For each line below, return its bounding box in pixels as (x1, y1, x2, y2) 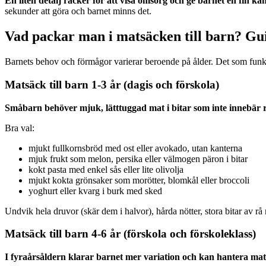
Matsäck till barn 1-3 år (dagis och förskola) (5, 78, 219, 91)
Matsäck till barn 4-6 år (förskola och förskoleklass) (5, 227, 256, 240)
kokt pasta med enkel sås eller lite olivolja (28, 164, 183, 175)
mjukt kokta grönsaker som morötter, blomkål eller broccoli (28, 175, 249, 185)
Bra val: (5, 122, 34, 133)
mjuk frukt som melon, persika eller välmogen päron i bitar (28, 153, 248, 164)
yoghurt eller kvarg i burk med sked (28, 185, 162, 196)
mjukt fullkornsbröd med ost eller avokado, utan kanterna (28, 142, 242, 153)
